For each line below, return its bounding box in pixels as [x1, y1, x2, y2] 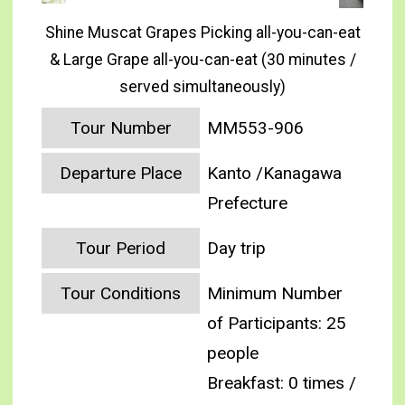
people [207, 343, 259, 364]
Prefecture [207, 193, 288, 214]
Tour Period [76, 238, 166, 259]
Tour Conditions [61, 283, 182, 305]
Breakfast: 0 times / [207, 372, 357, 394]
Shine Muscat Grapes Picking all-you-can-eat [44, 24, 361, 42]
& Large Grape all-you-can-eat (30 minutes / [49, 51, 356, 70]
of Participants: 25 [207, 313, 347, 334]
